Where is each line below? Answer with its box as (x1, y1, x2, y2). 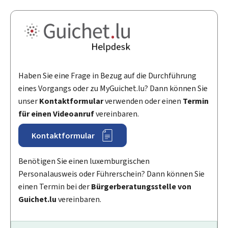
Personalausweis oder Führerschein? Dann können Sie (18, 168, 205, 180)
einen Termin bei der (18, 181, 91, 192)
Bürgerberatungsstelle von (91, 181, 191, 192)
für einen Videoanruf (18, 108, 94, 119)
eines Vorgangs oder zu (18, 82, 100, 94)
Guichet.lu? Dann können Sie (109, 82, 208, 94)
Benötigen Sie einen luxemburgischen (18, 156, 150, 167)
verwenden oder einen (103, 95, 183, 106)
